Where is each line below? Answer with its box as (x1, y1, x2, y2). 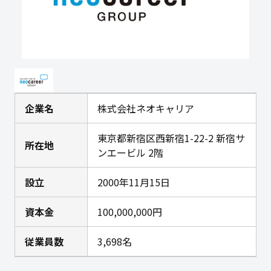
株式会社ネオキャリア (97, 101, 194, 116)
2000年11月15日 (97, 175, 170, 189)
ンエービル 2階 (97, 145, 163, 160)
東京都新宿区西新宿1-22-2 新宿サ (97, 131, 245, 145)
